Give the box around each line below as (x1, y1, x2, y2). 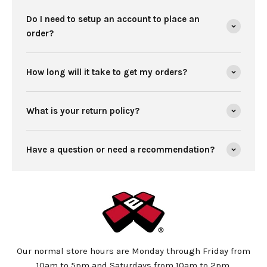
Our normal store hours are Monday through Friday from (17, 245, 250, 256)
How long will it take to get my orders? (26, 66, 187, 77)
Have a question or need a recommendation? (26, 144, 215, 155)
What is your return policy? (26, 105, 139, 116)
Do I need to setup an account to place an (26, 13, 200, 24)
